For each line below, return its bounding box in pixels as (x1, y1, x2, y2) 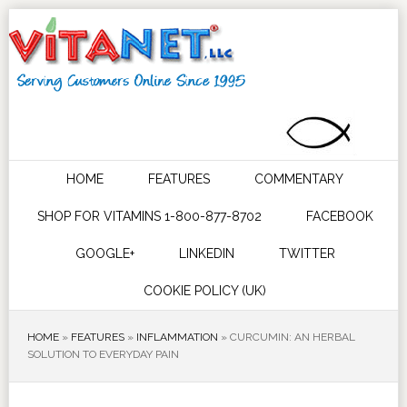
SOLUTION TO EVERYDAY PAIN (26, 348, 179, 361)
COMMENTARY (254, 172, 344, 186)
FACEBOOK (305, 209, 373, 223)
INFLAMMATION (135, 331, 218, 343)
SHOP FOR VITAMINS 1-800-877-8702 (36, 209, 262, 223)
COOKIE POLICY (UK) (144, 283, 267, 298)
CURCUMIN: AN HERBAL (229, 331, 355, 343)
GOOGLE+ (74, 246, 134, 261)
